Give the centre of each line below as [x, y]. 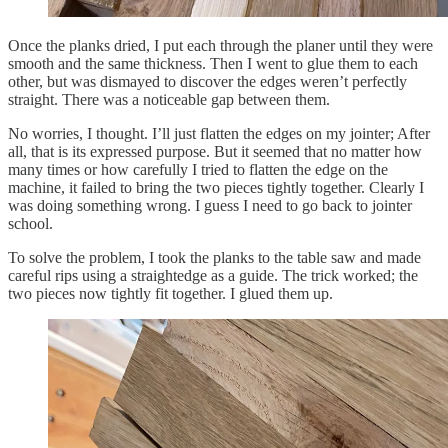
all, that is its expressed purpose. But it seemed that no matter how [215, 152]
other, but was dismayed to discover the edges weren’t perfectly [207, 82]
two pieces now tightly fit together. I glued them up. [170, 294]
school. [32, 224]
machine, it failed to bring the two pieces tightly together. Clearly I [216, 188]
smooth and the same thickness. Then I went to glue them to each [213, 64]
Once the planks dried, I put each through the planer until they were [220, 46]
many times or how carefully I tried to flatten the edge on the [198, 170]
